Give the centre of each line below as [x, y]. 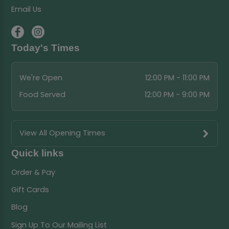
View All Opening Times [62, 133]
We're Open [41, 78]
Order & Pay [33, 173]
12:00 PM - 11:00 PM [178, 78]
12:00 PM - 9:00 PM [177, 94]
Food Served [42, 94]
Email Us [27, 9]
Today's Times [46, 48]
